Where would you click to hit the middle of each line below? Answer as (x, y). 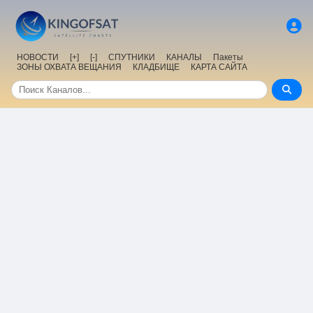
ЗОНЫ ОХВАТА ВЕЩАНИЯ (69, 67)
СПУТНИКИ (132, 58)
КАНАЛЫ (184, 58)
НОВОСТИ (38, 58)
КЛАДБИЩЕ (156, 67)
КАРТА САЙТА (219, 67)
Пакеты (228, 58)
